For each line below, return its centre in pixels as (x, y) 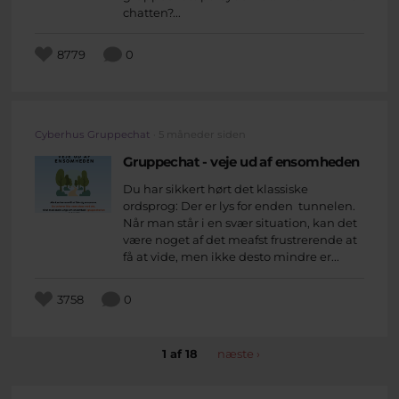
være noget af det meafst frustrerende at (240, 240)
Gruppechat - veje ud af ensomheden (241, 162)
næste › (239, 353)
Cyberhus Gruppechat (93, 135)
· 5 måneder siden (198, 135)
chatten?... (152, 13)
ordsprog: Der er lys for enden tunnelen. (240, 206)
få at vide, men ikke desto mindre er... (231, 257)
